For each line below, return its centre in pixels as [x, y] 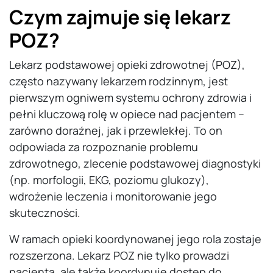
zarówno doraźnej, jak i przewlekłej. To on [116, 131]
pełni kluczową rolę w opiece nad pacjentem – [127, 114]
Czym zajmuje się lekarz [120, 17]
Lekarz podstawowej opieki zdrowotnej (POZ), [127, 65]
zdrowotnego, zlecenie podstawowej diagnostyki [135, 164]
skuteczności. [45, 213]
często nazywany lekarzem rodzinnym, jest [119, 81]
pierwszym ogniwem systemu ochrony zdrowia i [130, 98]
